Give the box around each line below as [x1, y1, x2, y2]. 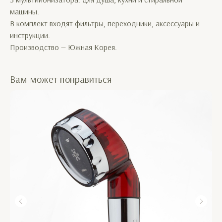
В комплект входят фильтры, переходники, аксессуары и [10, 18, 200, 28]
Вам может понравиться [10, 73, 112, 85]
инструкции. [10, 30, 50, 40]
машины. [10, 6, 39, 16]
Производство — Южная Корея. [10, 42, 117, 52]
